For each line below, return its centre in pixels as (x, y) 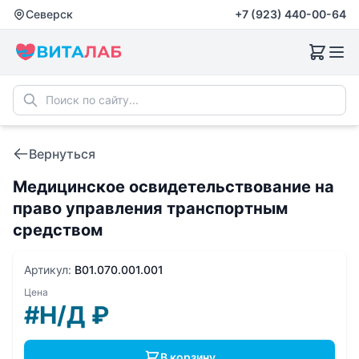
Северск (49, 14)
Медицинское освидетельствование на (173, 187)
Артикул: (49, 270)
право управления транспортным (150, 208)
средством (58, 230)
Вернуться (62, 154)
